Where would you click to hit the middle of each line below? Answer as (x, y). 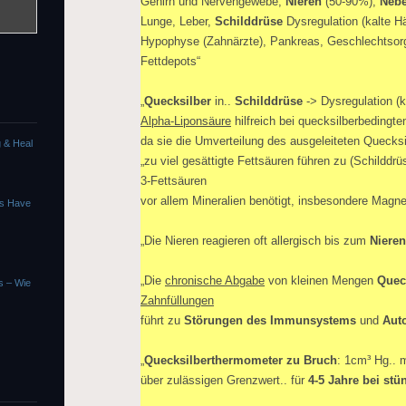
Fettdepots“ (170, 61)
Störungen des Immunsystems (270, 320)
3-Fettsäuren (174, 181)
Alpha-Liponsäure (186, 121)
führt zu (162, 320)
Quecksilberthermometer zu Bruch (241, 360)
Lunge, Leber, (178, 21)
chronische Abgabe (215, 280)
